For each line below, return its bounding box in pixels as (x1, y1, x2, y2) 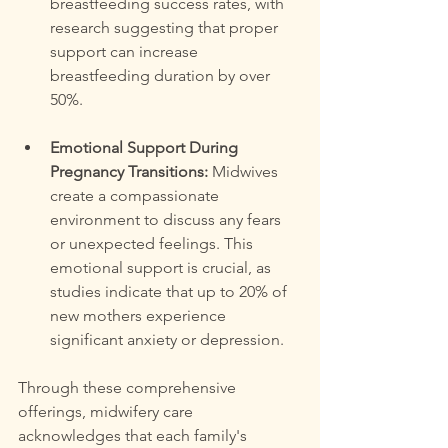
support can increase (50, 42, 202, 61)
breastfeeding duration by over (50, 66, 274, 85)
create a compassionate (50, 186, 223, 205)
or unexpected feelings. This (50, 234, 257, 253)
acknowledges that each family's (18, 426, 251, 445)
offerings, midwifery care (18, 402, 197, 421)
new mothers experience (50, 306, 230, 325)
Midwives (208, 162, 282, 181)
